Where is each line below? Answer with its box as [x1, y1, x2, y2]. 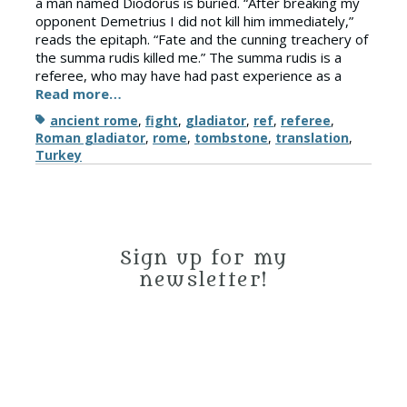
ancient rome [50, 112, 138, 130]
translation [275, 129, 349, 147]
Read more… [35, 84, 122, 104]
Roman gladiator [35, 129, 145, 147]
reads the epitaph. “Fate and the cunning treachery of [35, 30, 368, 49]
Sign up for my [119, 247, 288, 271]
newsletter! [139, 269, 268, 293]
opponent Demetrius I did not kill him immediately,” [35, 12, 353, 31]
